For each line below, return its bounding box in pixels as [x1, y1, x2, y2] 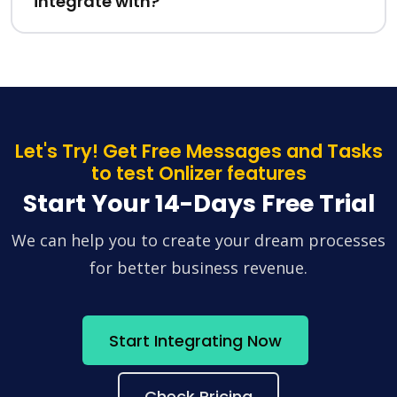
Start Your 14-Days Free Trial [22, 187, 375, 221]
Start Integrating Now [108, 329, 282, 352]
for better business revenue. [90, 257, 307, 279]
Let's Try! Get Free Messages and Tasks [14, 138, 383, 165]
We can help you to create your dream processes [12, 230, 385, 252]
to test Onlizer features [90, 160, 307, 187]
